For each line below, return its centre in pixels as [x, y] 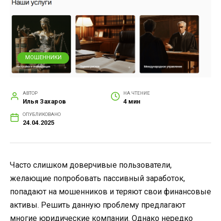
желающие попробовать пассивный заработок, [97, 179]
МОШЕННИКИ [43, 58]
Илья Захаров [44, 102]
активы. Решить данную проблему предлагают [98, 205]
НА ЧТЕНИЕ [136, 93]
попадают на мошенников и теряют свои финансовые [110, 192]
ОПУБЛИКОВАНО [41, 114]
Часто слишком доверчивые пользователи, [91, 165]
